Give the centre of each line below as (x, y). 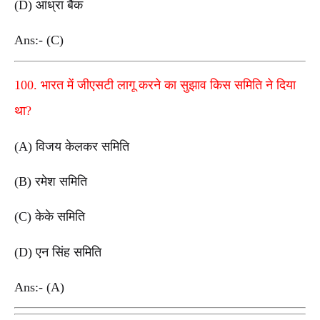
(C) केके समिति (50, 217)
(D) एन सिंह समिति (58, 252)
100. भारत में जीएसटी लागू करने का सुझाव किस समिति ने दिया (155, 85)
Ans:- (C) (41, 40)
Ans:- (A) (41, 287)
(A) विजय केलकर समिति (72, 146)
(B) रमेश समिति (51, 181)
